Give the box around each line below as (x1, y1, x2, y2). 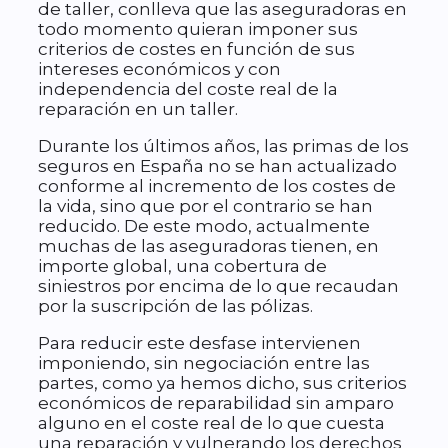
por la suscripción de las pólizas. (38, 296, 313, 317)
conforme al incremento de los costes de (38, 176, 396, 197)
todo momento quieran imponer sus (38, 19, 358, 40)
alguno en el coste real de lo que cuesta (38, 413, 385, 434)
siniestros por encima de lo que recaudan (38, 276, 399, 297)
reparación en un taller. (38, 99, 238, 120)
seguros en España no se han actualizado (38, 156, 397, 177)
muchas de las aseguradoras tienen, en (38, 236, 379, 257)
